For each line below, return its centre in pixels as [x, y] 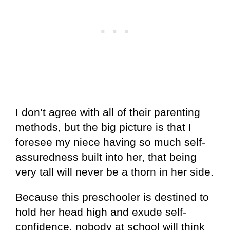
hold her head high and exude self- [101, 212]
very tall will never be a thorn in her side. [114, 171]
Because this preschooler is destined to [112, 197]
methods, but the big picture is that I [103, 127]
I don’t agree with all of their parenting [108, 112]
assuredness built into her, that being [106, 157]
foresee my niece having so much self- [110, 142]
